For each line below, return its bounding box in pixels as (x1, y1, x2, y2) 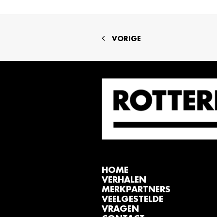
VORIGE (112, 35, 141, 42)
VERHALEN (102, 176, 146, 184)
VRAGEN (102, 205, 139, 213)
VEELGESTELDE (102, 195, 163, 203)
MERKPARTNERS (102, 186, 170, 194)
